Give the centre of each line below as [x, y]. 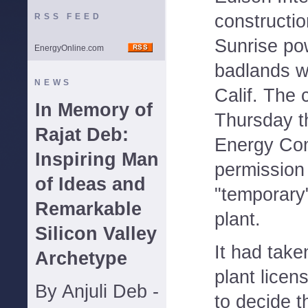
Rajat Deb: [82, 135]
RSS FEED [68, 16]
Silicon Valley [96, 234]
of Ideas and [90, 184]
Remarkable [88, 209]
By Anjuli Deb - [97, 291]
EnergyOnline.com [69, 48]
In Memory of [94, 110]
